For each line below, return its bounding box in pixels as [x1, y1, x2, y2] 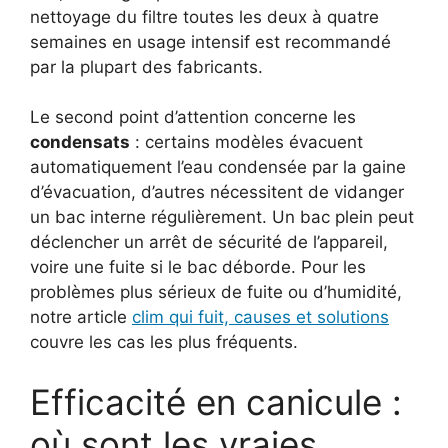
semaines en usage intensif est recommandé [30, 31, 391, 52]
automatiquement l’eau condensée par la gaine [30, 157, 406, 177]
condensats [30, 132, 130, 152]
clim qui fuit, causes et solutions [132, 307, 389, 327]
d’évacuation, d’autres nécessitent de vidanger [30, 182, 404, 202]
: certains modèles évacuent [130, 132, 363, 152]
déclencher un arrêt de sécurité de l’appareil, [30, 232, 388, 252]
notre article [30, 307, 132, 327]
